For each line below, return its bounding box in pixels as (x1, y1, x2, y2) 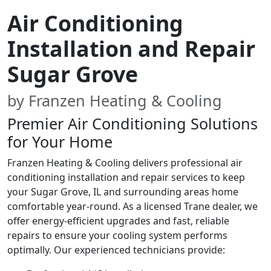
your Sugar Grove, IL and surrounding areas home (7, 184, 238, 198)
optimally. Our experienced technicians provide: (7, 243, 225, 256)
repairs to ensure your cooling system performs (7, 228, 227, 242)
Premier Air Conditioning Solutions (7, 113, 258, 134)
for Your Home (7, 131, 113, 152)
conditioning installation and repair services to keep (7, 170, 245, 184)
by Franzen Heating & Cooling (7, 90, 222, 111)
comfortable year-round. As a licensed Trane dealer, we (7, 199, 258, 213)
